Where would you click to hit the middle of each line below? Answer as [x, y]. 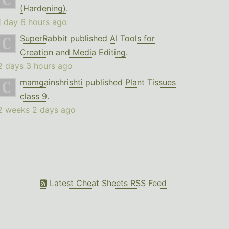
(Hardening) [43, 8]
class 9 [33, 96]
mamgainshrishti [51, 82]
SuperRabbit [43, 38]
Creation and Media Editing [73, 52]
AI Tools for [132, 38]
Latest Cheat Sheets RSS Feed [107, 183]
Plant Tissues [150, 82]
